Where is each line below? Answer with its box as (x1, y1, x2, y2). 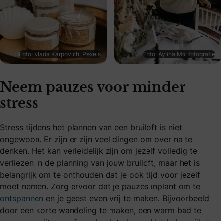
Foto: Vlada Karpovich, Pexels (19, 50, 101, 59)
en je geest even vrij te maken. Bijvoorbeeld (43, 193, 209, 204)
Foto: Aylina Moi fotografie (143, 50, 215, 59)
